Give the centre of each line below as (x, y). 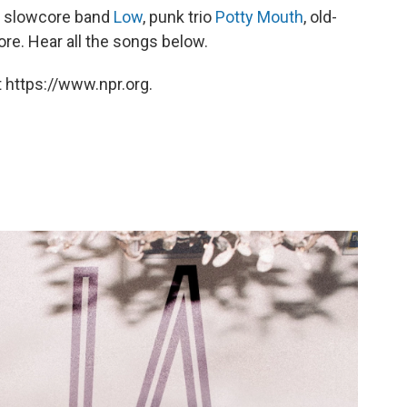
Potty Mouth (259, 16)
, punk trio (179, 16)
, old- (320, 16)
